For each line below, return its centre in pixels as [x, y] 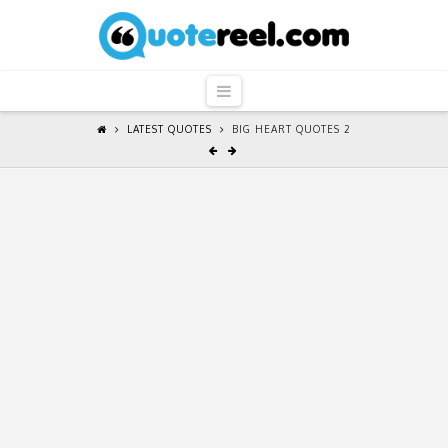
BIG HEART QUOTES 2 [291, 129]
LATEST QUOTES [169, 129]
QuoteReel [156, 35]
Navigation [268, 90]
